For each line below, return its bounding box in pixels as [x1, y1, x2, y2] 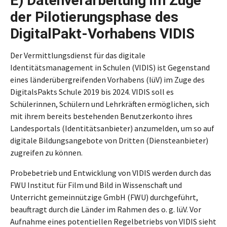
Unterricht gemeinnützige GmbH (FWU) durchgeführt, [10, 192, 198, 202]
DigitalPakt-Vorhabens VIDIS [10, 25, 195, 42]
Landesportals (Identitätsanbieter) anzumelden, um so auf [10, 123, 214, 133]
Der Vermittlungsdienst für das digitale [10, 50, 145, 60]
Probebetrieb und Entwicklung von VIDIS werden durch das [10, 168, 211, 178]
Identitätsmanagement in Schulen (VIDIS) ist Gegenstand [10, 62, 210, 72]
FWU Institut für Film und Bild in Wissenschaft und [10, 180, 182, 190]
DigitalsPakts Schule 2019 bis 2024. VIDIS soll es [10, 87, 174, 97]
